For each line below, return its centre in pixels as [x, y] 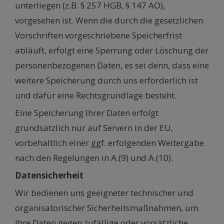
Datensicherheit [49, 175]
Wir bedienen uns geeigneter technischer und [104, 193]
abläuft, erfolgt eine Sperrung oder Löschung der [112, 50]
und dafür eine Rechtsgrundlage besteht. [96, 95]
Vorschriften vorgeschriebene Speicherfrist [98, 35]
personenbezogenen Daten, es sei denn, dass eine [112, 65]
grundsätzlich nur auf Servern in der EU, [94, 128]
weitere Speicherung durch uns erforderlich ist [106, 80]
